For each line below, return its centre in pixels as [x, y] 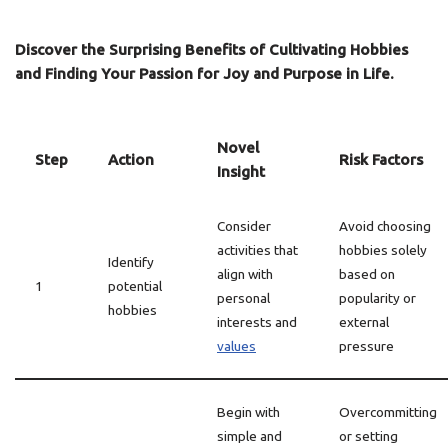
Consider [244, 226]
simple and [249, 436]
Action [131, 159]
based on [367, 274]
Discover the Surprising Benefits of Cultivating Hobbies [211, 49]
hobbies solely [383, 250]
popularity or [377, 298]
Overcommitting [388, 412]
